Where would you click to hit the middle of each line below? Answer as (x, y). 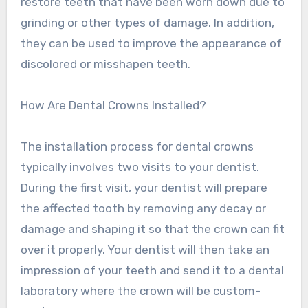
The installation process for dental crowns (137, 147)
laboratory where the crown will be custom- (140, 291)
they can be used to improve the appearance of (151, 44)
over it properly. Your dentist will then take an (145, 250)
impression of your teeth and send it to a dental (152, 271)
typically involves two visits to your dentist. (140, 167)
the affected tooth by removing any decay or (143, 209)
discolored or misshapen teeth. (105, 64)
